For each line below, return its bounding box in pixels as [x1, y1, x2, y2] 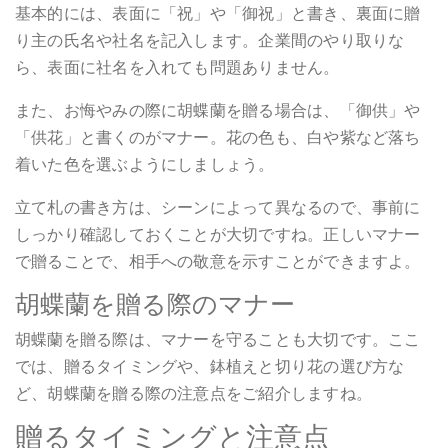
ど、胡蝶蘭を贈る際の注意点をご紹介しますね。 [15, 381, 372, 405]
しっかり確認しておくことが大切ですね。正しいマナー [15, 222, 421, 246]
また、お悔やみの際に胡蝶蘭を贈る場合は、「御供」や [15, 98, 421, 122]
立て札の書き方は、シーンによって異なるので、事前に [15, 195, 421, 219]
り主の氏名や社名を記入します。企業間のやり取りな [15, 28, 405, 52]
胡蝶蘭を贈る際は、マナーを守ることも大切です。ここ [15, 327, 421, 351]
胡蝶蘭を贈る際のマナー [15, 286, 295, 322]
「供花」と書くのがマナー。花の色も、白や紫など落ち [15, 125, 421, 149]
